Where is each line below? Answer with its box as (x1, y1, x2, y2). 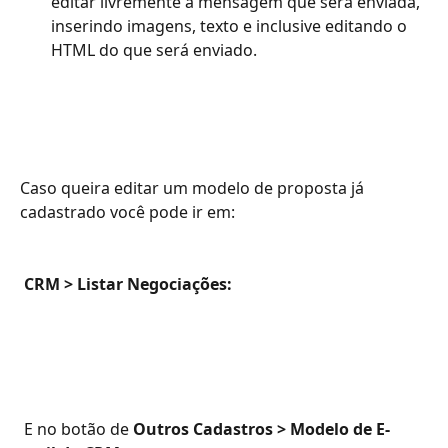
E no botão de (24, 418, 133, 441)
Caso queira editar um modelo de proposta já (20, 176, 368, 199)
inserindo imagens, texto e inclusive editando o (51, 15, 411, 38)
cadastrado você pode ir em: (20, 200, 235, 223)
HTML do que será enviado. (51, 39, 257, 62)
